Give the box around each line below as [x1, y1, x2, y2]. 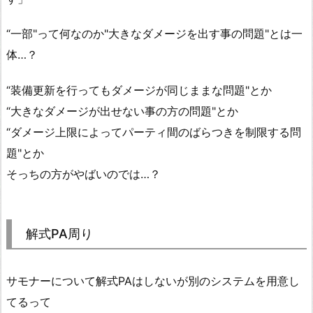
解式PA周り [26, 226, 93, 242]
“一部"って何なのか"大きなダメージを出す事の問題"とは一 [6, 27, 303, 41]
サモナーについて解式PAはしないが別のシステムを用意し [6, 274, 300, 289]
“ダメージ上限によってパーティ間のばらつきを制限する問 [6, 125, 301, 140]
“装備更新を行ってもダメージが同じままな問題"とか [6, 83, 272, 98]
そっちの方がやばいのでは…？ [6, 167, 161, 182]
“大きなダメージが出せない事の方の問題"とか [6, 104, 238, 119]
